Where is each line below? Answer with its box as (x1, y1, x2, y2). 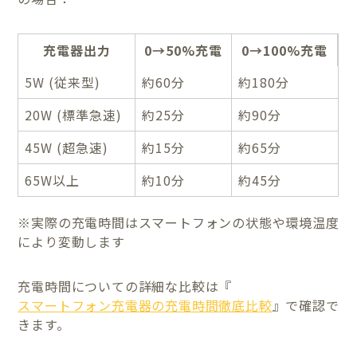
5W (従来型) (25, 73, 101, 92)
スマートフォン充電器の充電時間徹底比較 (18, 296, 273, 316)
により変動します (18, 232, 125, 252)
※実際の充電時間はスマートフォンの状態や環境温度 (18, 213, 339, 233)
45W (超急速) (25, 138, 109, 158)
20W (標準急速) (25, 105, 123, 125)
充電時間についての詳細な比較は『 (18, 277, 233, 296)
